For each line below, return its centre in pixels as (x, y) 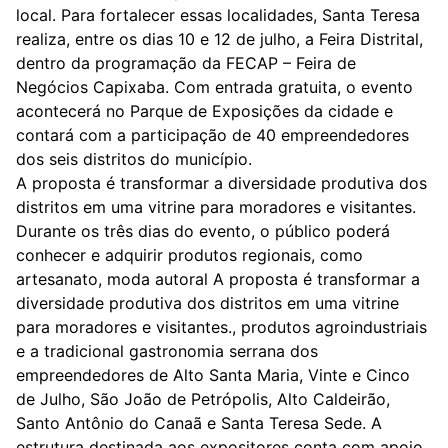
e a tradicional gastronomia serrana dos (167, 350)
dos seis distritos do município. (134, 158)
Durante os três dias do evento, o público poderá (203, 230)
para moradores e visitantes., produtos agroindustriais (221, 326)
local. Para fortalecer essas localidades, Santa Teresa (218, 14)
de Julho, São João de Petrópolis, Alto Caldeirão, (203, 398)
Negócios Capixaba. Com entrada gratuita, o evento (214, 86)
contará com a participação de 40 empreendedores (212, 134)
